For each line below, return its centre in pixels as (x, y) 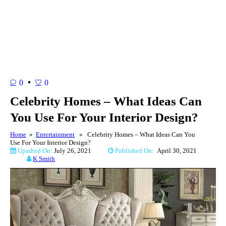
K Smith (44, 158)
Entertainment (55, 134)
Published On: (135, 150)
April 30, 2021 (177, 150)
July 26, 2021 (81, 150)
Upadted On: (35, 150)
